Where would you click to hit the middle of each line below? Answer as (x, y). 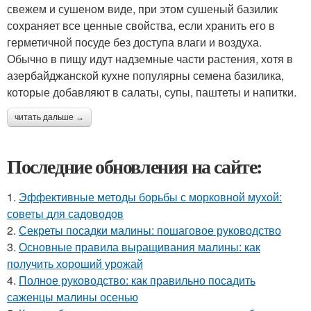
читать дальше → (49, 118)
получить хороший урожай (75, 264)
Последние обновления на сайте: (135, 167)
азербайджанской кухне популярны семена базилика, (145, 76)
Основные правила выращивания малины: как (140, 247)
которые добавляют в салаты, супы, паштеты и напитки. (152, 92)
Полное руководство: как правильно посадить (137, 280)
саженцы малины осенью (73, 297)
